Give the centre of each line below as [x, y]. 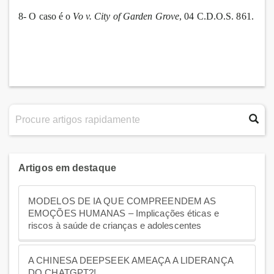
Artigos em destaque [67, 168]
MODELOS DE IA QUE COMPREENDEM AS [122, 201]
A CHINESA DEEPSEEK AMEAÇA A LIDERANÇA [131, 260]
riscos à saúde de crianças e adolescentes [115, 225]
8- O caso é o [46, 17]
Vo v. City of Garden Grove [126, 17]
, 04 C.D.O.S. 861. [217, 17]
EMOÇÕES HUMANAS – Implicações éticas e [124, 213]
